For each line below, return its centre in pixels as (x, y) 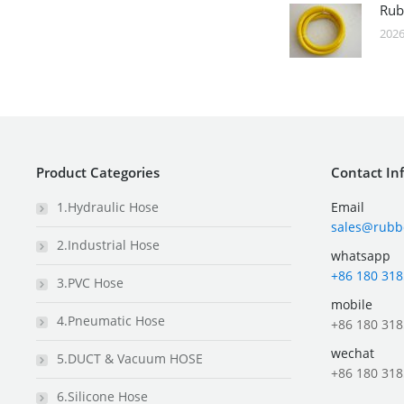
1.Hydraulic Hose (108, 207)
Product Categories (98, 172)
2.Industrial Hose (108, 245)
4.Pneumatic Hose (111, 321)
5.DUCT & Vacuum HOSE (130, 358)
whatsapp (361, 256)
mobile (352, 304)
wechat (353, 353)
